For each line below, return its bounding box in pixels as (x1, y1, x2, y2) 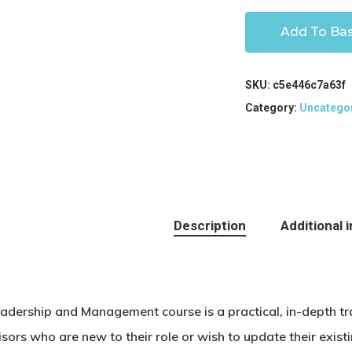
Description (173, 218, 246, 234)
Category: (245, 101, 300, 115)
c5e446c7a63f (273, 79, 346, 92)
